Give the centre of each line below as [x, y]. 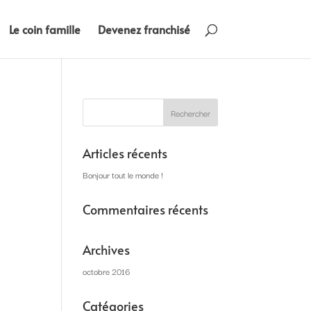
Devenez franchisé [144, 29]
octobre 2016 [107, 271]
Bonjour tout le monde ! [123, 175]
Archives [107, 250]
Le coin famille [44, 29]
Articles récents [125, 153]
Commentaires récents [146, 209]
